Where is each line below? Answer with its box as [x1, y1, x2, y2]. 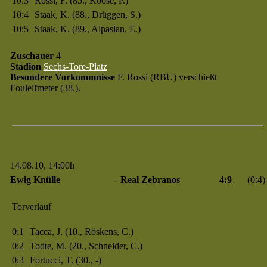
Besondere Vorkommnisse [10, 72, 115, 82]
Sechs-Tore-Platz [43, 61, 107, 72]
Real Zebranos [120, 175, 180, 185]
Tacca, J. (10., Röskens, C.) [29, 226, 133, 237]
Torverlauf [11, 201, 51, 212]
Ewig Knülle [10, 175, 60, 185]
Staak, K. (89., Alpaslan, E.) [34, 24, 141, 34]
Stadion [10, 61, 41, 72]
